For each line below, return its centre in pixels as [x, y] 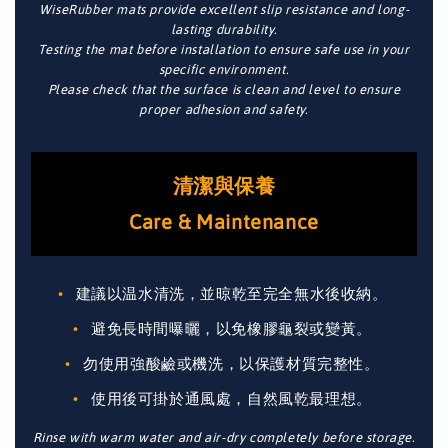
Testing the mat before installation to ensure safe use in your [224, 49]
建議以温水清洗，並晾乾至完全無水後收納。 [231, 293]
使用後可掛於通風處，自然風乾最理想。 [231, 398]
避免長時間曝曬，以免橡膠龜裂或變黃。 [231, 328]
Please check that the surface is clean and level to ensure [224, 89]
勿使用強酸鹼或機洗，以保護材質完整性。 [231, 363]
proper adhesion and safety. [224, 109]
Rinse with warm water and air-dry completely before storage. [224, 437]
